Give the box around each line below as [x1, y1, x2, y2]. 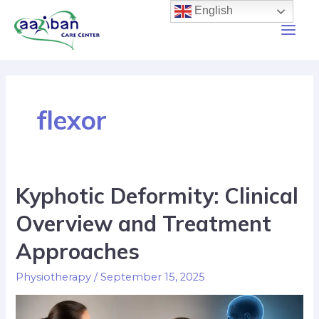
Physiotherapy [16, 270, 92, 283]
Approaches [16, 237, 140, 265]
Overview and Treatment [16, 209, 272, 237]
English [192, 4, 234, 17]
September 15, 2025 [100, 270, 206, 283]
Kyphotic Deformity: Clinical [16, 182, 299, 209]
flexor [36, 103, 107, 136]
